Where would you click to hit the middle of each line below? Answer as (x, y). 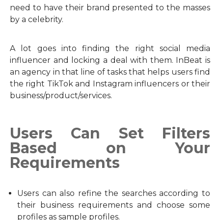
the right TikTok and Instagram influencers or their (110, 84)
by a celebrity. (37, 19)
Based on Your (110, 148)
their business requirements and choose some (114, 205)
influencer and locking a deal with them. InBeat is (110, 60)
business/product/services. (61, 96)
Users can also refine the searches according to (114, 193)
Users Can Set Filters (110, 133)
